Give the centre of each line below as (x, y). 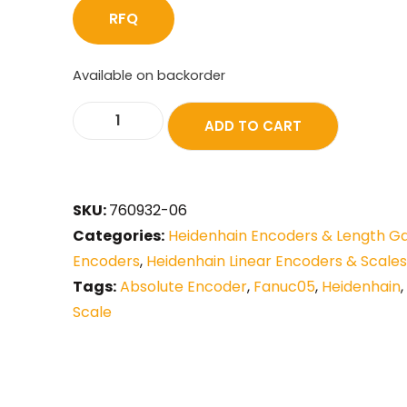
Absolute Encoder (184, 286)
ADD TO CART (253, 125)
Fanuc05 (284, 286)
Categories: (119, 235)
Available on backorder (149, 76)
